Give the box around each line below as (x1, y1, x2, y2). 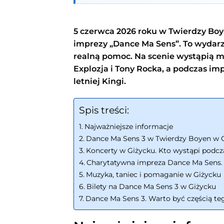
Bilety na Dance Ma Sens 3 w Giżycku (86, 181, 216, 191)
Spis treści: (79, 104, 129, 116)
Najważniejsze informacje (84, 121, 173, 131)
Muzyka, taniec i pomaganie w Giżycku (85, 169, 221, 179)
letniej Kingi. (73, 76, 126, 86)
